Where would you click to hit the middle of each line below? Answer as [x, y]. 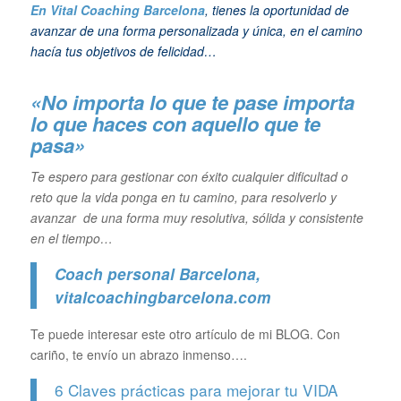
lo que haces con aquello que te [175, 124]
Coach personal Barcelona [155, 273]
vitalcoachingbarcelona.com [162, 297]
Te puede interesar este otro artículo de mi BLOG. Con [185, 333]
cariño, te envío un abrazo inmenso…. [138, 354]
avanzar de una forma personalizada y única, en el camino [196, 30]
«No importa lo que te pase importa [192, 102]
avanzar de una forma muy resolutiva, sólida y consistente [196, 217]
